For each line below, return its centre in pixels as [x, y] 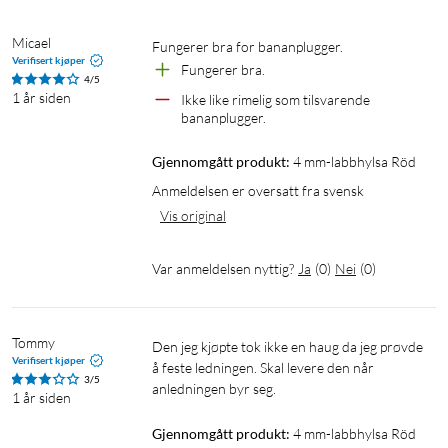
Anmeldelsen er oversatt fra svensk [258, 190]
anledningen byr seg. [214, 388]
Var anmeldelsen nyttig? [223, 268]
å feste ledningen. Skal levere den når [263, 367]
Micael [31, 42]
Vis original [193, 215]
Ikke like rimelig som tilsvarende [275, 99]
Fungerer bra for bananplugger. [251, 46]
